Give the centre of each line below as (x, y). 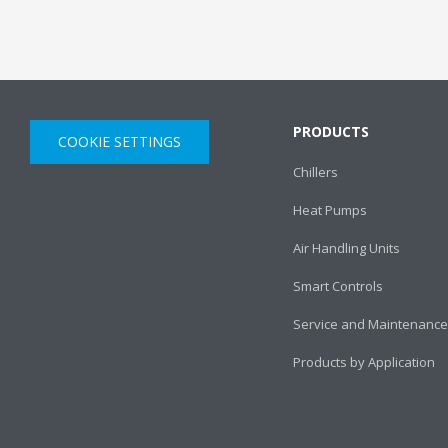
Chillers (315, 171)
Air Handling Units (346, 247)
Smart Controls (337, 285)
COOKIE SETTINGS (119, 141)
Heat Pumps (329, 209)
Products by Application (363, 361)
